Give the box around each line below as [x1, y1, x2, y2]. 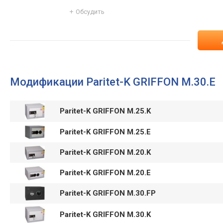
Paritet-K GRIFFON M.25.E [60, 127, 153, 137]
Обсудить [76, 8, 105, 16]
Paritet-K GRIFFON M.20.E [60, 168, 153, 178]
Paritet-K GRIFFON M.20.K [60, 148, 153, 157]
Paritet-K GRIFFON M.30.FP [60, 189, 158, 198]
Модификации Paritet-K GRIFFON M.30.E [10, 76, 216, 89]
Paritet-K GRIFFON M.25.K [60, 107, 153, 116]
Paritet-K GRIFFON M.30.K [60, 210, 153, 220]
